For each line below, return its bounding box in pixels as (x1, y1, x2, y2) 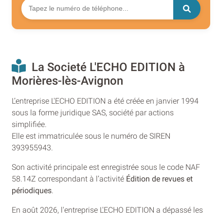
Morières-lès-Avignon (12, 73, 123, 88)
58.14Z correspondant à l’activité (12, 174, 126, 183)
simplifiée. (12, 119, 47, 129)
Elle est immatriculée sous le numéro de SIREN (12, 131, 170, 141)
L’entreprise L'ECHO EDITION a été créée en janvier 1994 (12, 96, 199, 106)
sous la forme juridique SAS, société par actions (12, 108, 174, 117)
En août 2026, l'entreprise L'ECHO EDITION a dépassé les (12, 205, 203, 215)
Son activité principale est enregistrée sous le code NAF (12, 162, 200, 172)
